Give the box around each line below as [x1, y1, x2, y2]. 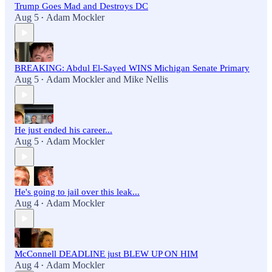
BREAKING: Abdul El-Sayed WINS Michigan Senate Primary [15, 63, 250, 73]
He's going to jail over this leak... [15, 187, 140, 197]
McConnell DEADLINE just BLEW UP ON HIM [15, 249, 198, 259]
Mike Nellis [123, 74, 168, 85]
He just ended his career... [15, 125, 112, 135]
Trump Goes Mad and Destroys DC [15, 1, 148, 12]
